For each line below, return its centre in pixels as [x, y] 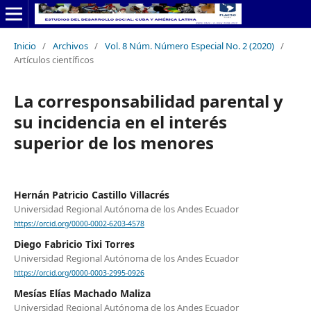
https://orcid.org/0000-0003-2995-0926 [79, 273]
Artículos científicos [53, 59]
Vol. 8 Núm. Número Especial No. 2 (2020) [189, 45]
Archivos [70, 45]
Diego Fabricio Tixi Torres [74, 244]
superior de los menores [114, 142]
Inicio [25, 45]
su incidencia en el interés [120, 121]
